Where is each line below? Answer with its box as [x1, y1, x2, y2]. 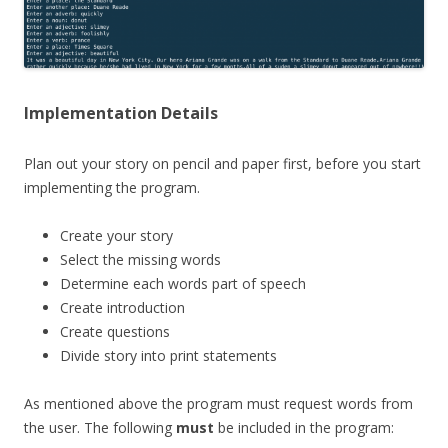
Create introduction [60, 297, 185, 317]
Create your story [60, 225, 173, 245]
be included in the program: [214, 417, 394, 437]
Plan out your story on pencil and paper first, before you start [24, 153, 421, 173]
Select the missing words [60, 249, 221, 269]
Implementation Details [24, 101, 218, 124]
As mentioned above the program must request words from [24, 393, 413, 413]
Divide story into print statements [60, 345, 277, 365]
